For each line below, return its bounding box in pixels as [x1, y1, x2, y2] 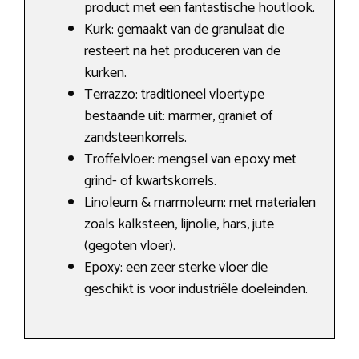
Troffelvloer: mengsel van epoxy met [84, 147, 296, 172]
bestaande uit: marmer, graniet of [84, 104, 272, 129]
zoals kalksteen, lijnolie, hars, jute [84, 212, 274, 237]
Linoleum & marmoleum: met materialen [84, 191, 316, 216]
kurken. [84, 61, 127, 86]
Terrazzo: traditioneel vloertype [84, 83, 264, 107]
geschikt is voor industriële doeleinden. [84, 277, 308, 302]
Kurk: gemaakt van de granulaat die [84, 18, 284, 42]
